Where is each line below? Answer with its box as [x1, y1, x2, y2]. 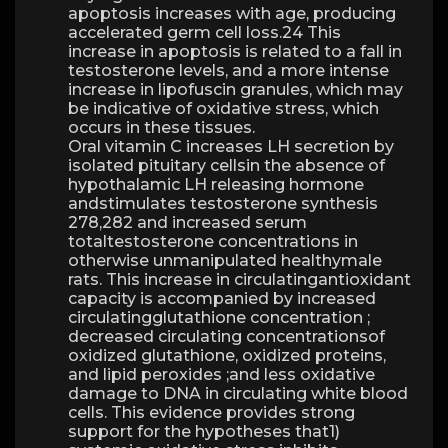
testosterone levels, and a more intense [68, 61, 389, 80]
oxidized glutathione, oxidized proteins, [68, 346, 386, 365]
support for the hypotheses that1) [68, 422, 340, 441]
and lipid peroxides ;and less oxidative [68, 365, 375, 384]
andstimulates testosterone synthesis [68, 194, 378, 213]
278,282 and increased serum [68, 213, 307, 232]
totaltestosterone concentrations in [68, 232, 358, 251]
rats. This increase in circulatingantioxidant [68, 270, 411, 289]
